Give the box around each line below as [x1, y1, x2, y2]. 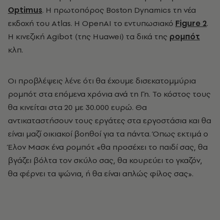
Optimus [8, 4, 42, 16]
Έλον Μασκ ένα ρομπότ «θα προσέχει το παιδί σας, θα [8, 141, 208, 153]
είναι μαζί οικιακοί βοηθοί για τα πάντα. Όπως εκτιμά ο [8, 128, 208, 139]
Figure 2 [175, 18, 207, 29]
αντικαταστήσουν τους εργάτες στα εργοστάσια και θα [8, 115, 211, 126]
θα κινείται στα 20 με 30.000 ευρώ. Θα [8, 102, 147, 113]
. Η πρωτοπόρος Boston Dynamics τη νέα [42, 4, 196, 16]
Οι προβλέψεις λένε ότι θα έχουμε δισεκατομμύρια [8, 75, 196, 86]
